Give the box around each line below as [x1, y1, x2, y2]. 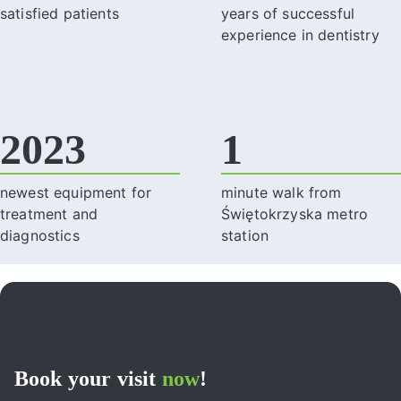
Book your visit [14, 367, 162, 390]
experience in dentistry [221, 25, 380, 44]
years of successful [221, 4, 355, 22]
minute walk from [221, 183, 342, 201]
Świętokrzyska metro [221, 204, 369, 223]
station [221, 226, 269, 244]
